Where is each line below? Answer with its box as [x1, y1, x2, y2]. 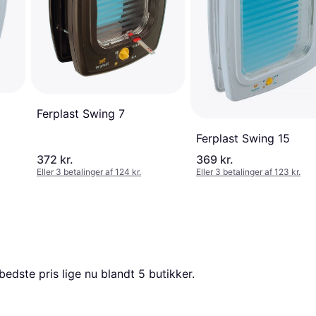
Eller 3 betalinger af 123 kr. [196, 166, 300, 178]
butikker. [145, 267, 195, 281]
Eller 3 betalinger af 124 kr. [37, 166, 141, 178]
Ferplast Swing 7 [37, 106, 125, 121]
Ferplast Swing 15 [196, 131, 290, 146]
